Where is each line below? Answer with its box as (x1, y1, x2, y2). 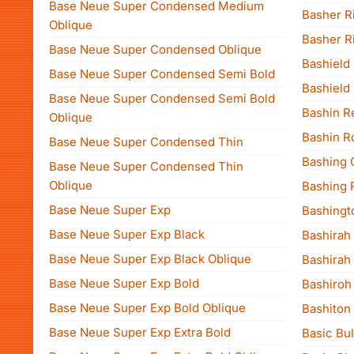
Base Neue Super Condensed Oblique (49, 42, 262, 57)
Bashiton (302, 301, 351, 316)
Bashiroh (302, 277, 352, 292)
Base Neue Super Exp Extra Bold (49, 325, 231, 340)
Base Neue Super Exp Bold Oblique (49, 300, 246, 315)
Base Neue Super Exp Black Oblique (49, 251, 251, 266)
